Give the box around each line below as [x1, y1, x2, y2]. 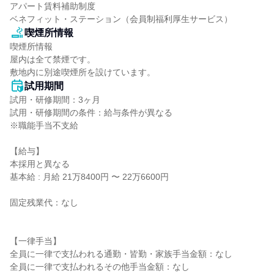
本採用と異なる [10, 159, 70, 169]
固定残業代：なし [10, 198, 78, 207]
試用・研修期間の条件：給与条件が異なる [10, 108, 172, 117]
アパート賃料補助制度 [10, 1, 95, 11]
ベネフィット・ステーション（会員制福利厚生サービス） [10, 14, 232, 24]
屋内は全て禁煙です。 [10, 54, 95, 64]
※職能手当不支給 [10, 120, 78, 130]
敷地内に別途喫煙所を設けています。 [10, 67, 155, 77]
